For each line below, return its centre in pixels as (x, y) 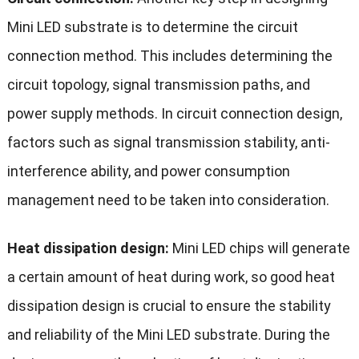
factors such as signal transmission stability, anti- (168, 143)
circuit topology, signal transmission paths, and (158, 85)
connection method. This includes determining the (169, 56)
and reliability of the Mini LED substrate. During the (168, 335)
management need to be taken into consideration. (168, 200)
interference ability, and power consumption (148, 171)
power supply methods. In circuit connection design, (174, 114)
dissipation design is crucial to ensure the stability (169, 306)
